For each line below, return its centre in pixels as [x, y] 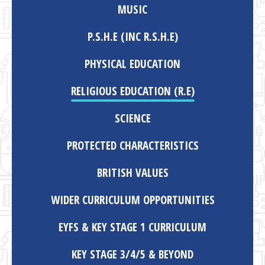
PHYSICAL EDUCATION [132, 64]
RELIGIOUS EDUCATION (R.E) [132, 91]
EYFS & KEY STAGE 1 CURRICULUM [132, 227]
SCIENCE [132, 118]
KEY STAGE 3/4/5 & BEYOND [132, 254]
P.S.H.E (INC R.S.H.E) [132, 36]
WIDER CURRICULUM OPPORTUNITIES [132, 200]
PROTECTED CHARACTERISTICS [132, 145]
